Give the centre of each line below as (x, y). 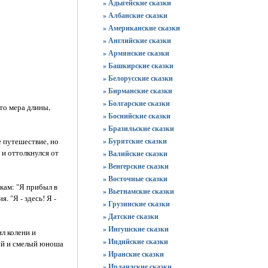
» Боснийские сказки (137, 116)
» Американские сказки (141, 28)
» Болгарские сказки (136, 103)
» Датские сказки (131, 216)
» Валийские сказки (135, 153)
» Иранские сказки (133, 254)
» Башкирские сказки (138, 66)
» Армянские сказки (136, 53)
